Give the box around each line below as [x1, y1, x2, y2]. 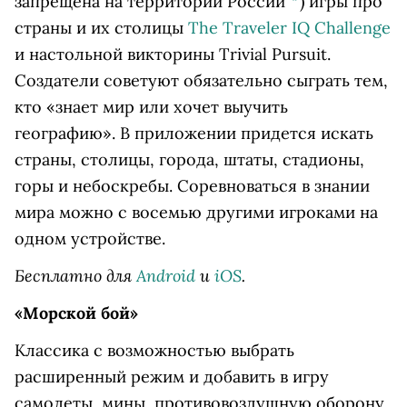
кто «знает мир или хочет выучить [15, 96, 288, 117]
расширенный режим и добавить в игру [15, 366, 329, 387]
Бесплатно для [15, 264, 136, 286]
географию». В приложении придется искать [15, 123, 373, 144]
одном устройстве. [15, 228, 165, 249]
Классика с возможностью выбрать [15, 340, 294, 361]
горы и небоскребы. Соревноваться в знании [15, 175, 370, 196]
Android [136, 264, 195, 286]
